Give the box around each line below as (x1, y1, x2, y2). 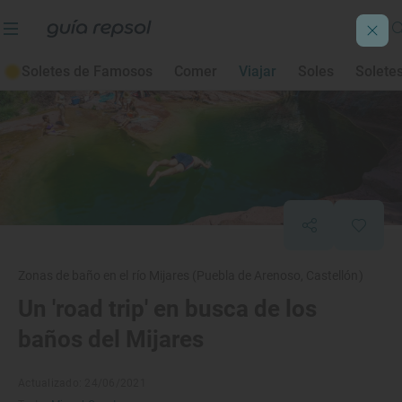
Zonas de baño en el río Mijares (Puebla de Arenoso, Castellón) (18, 268, 363, 283)
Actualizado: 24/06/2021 (18, 377, 146, 389)
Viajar (239, 63, 276, 80)
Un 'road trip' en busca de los (18, 295, 317, 322)
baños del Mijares (18, 326, 204, 353)
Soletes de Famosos (22, 63, 153, 80)
